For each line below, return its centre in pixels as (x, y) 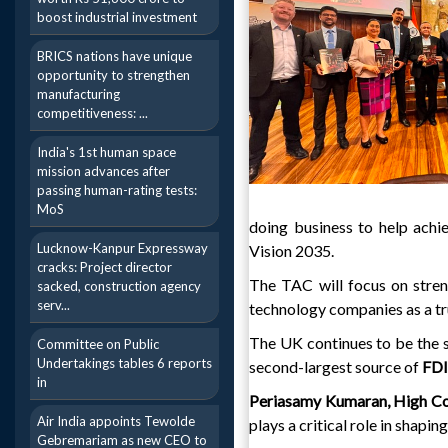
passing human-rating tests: (117, 190)
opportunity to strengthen (113, 75)
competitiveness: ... (92, 113)
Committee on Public (98, 344)
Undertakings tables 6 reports (124, 363)
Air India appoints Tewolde (116, 421)
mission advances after (103, 171)
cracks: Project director (104, 267)
